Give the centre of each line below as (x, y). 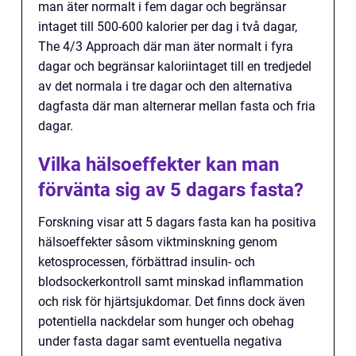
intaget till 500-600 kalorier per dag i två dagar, (168, 27)
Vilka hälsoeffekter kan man (159, 165)
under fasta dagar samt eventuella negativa (160, 342)
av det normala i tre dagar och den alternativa (165, 87)
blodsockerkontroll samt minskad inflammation (171, 282)
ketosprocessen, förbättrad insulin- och (147, 262)
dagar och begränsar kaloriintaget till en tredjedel (175, 67)
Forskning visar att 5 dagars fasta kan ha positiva (177, 222)
